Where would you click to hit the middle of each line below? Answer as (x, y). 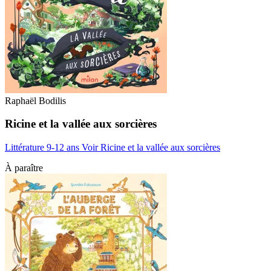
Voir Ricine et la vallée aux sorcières (151, 148)
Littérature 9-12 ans (43, 148)
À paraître (24, 168)
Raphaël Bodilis (35, 100)
